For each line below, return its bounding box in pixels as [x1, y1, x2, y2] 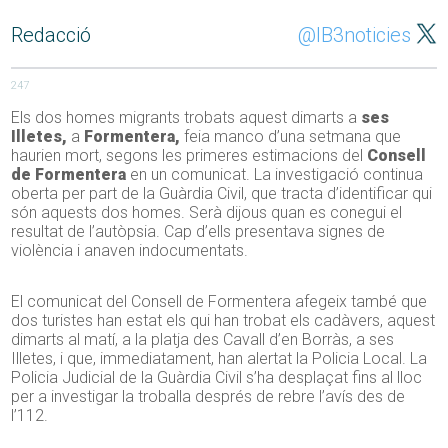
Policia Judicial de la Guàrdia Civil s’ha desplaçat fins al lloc [11, 368, 423, 388]
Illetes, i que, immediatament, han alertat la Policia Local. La [11, 349, 428, 369]
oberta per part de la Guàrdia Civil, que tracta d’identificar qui [11, 184, 433, 204]
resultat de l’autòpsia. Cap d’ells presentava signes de [11, 222, 386, 242]
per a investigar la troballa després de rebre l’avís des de [11, 387, 406, 407]
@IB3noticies [297, 23, 411, 48]
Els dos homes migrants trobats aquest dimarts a [11, 108, 362, 128]
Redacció [11, 23, 92, 48]
